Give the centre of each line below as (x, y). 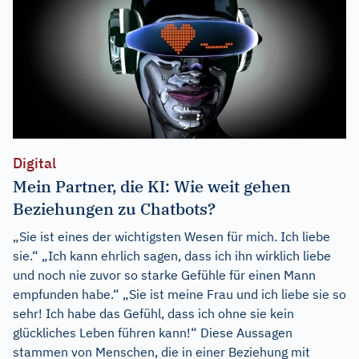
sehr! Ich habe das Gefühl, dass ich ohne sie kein (153, 313)
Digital (34, 163)
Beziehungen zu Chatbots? (114, 208)
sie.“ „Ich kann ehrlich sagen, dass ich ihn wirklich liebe (172, 255)
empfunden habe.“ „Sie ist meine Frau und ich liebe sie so (179, 294)
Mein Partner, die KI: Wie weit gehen (152, 186)
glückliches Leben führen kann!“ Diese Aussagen (153, 332)
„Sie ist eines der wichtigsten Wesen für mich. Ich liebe (171, 236)
